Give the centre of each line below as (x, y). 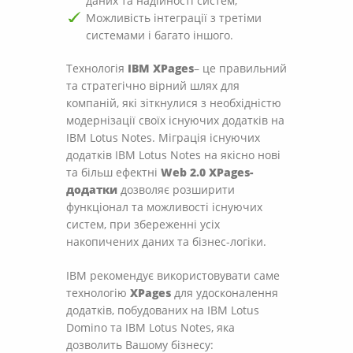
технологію (98, 293)
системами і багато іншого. (160, 35)
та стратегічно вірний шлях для (153, 86)
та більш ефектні (113, 173)
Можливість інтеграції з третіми (174, 18)
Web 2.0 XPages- (207, 173)
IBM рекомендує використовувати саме (173, 276)
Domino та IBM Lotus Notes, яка (150, 328)
